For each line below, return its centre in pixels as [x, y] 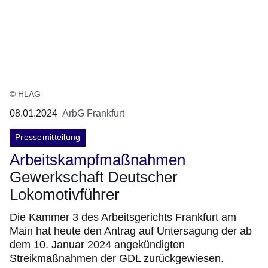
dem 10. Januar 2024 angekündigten [97, 245]
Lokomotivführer [65, 195]
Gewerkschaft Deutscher [94, 177]
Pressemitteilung [48, 137]
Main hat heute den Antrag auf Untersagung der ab [131, 231]
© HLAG [25, 94]
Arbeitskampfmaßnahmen [98, 160]
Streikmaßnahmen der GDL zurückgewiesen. [117, 259]
